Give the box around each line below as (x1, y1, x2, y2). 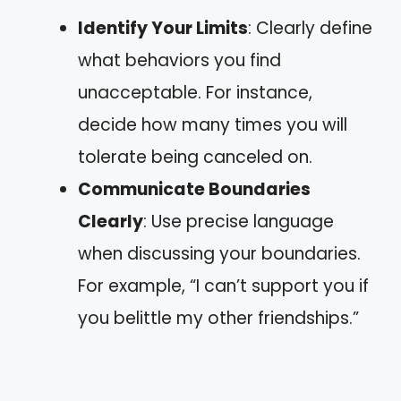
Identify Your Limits (78, 15, 248, 40)
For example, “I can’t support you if (78, 273, 369, 298)
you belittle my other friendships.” (78, 305, 359, 330)
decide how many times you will (78, 112, 347, 137)
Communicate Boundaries (78, 176, 311, 201)
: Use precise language (143, 209, 334, 234)
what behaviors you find (78, 47, 281, 73)
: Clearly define (248, 15, 372, 40)
